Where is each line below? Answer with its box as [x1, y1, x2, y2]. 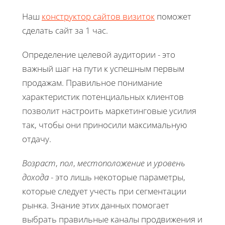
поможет [155, 10, 191, 22]
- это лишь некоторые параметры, [49, 171, 185, 183]
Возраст [22, 157, 56, 169]
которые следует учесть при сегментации [22, 185, 186, 197]
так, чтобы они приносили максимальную [22, 119, 187, 131]
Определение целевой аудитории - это [22, 48, 175, 60]
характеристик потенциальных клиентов [22, 90, 184, 102]
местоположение [77, 157, 145, 169]
